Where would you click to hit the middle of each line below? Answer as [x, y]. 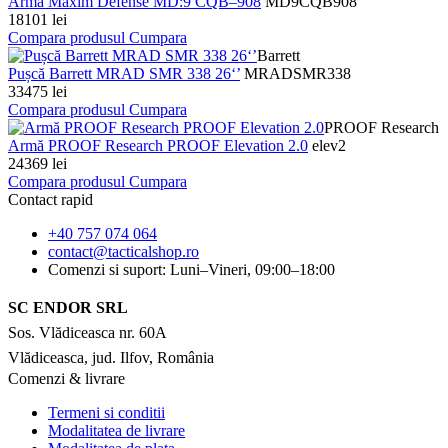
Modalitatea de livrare [116, 431]
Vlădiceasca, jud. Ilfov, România [111, 358]
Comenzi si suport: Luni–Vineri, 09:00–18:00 [191, 270]
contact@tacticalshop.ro [123, 252]
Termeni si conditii [106, 413]
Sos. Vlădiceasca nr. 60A [87, 333]
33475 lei [37, 92]
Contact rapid [50, 200]
